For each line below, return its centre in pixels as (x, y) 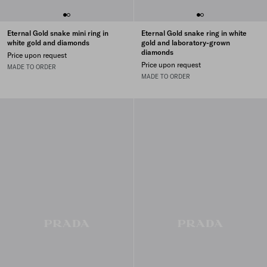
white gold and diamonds (48, 43)
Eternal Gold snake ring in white (194, 33)
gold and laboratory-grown (185, 43)
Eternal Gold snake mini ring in (58, 33)
